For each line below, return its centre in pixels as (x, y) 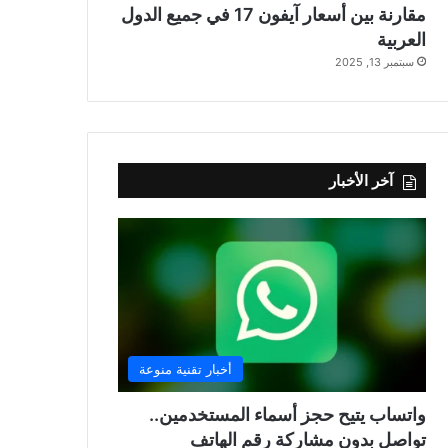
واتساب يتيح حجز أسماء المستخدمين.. (287, 414)
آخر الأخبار (360, 180)
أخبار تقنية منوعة (185, 368)
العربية (401, 39)
